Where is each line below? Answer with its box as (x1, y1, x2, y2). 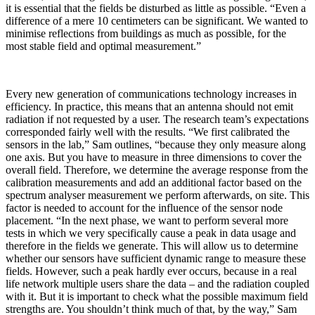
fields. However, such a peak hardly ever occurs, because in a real (6, 264, 297, 277)
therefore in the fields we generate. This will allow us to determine (6, 239, 298, 252)
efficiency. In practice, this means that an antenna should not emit (6, 100, 293, 112)
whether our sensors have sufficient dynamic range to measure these (6, 252, 306, 264)
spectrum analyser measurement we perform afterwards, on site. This (6, 188, 309, 201)
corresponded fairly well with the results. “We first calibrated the (6, 125, 290, 138)
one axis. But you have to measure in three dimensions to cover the (6, 150, 302, 163)
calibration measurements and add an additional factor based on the (6, 176, 302, 188)
